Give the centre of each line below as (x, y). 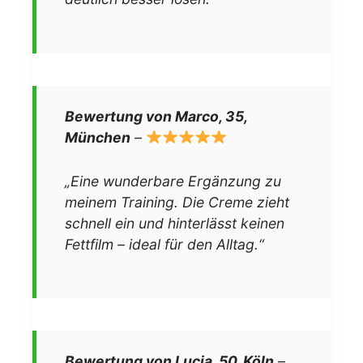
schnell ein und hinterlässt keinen (175, 223)
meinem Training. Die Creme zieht (177, 202)
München (98, 137)
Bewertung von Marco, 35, (156, 116)
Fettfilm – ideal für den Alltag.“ (164, 244)
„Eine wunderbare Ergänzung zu (173, 181)
